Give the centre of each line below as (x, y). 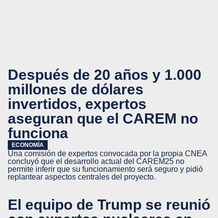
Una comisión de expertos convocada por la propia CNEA (107, 154)
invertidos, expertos (77, 104)
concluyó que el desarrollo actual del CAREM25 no (96, 161)
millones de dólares (76, 89)
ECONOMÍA (28, 145)
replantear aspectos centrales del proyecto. (82, 177)
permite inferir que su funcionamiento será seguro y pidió (105, 169)
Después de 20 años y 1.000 (105, 74)
